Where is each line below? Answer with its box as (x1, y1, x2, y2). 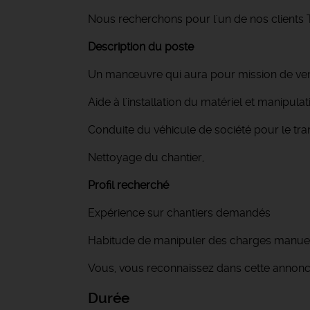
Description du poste (88, 40, 194, 53)
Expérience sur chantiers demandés (88, 206, 271, 219)
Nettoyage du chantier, (88, 151, 207, 164)
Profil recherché (88, 179, 169, 192)
